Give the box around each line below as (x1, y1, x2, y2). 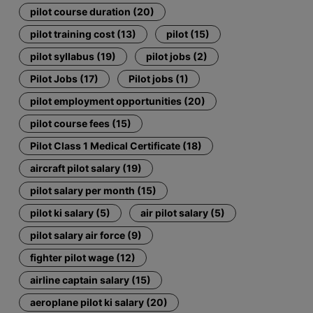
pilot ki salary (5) (30, 206, 111, 219)
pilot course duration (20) (30, 5, 155, 17)
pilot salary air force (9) (30, 228, 143, 241)
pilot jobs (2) (146, 50, 208, 62)
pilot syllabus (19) (30, 50, 117, 62)
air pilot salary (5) (140, 206, 226, 219)
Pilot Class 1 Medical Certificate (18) (30, 139, 203, 152)
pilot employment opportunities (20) (30, 94, 206, 107)
